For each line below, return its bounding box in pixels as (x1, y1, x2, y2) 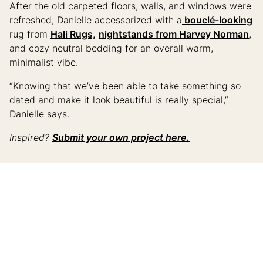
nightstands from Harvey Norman (99, 28, 249, 40)
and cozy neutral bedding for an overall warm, (9, 42, 213, 54)
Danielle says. (9, 107, 69, 120)
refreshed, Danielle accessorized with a (9, 14, 182, 26)
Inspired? (9, 131, 52, 143)
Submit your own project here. (52, 131, 190, 143)
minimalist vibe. (9, 56, 78, 68)
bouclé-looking (182, 14, 252, 26)
